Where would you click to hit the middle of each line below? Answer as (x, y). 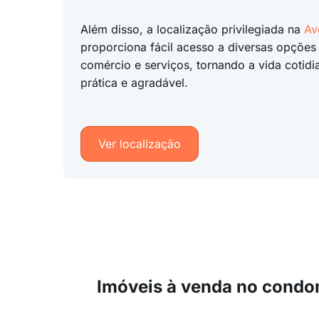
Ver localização (139, 144)
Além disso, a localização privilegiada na (192, 29)
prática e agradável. (134, 83)
